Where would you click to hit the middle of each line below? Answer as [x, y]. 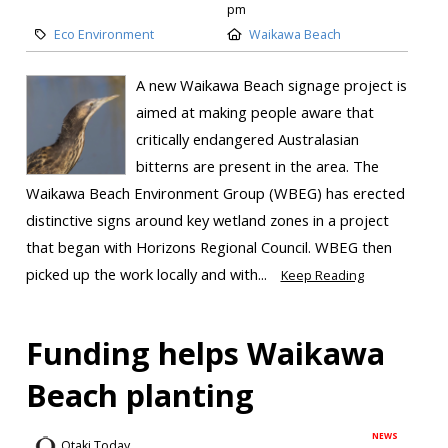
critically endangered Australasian [247, 139]
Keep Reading [322, 276]
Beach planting [139, 395]
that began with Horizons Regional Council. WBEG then [208, 247]
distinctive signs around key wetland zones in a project [207, 220]
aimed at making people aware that [254, 112]
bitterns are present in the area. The [257, 166]
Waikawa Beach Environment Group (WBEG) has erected [215, 193]
